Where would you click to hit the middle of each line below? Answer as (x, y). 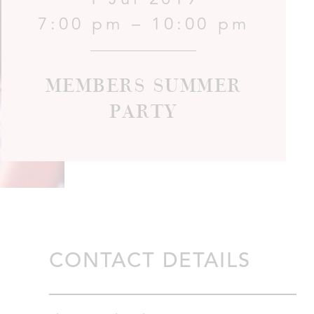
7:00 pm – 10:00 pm (144, 24)
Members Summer (143, 86)
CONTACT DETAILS (150, 260)
